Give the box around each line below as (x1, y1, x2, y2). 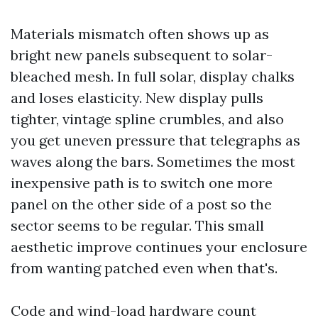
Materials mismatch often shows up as (11, 25, 269, 43)
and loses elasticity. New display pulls (11, 89, 263, 106)
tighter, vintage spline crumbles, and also (11, 110, 284, 128)
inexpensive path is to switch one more (11, 174, 273, 192)
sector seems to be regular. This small (11, 216, 264, 234)
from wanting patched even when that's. (11, 259, 278, 277)
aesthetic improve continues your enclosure (11, 238, 307, 256)
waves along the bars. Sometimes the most (11, 153, 295, 170)
